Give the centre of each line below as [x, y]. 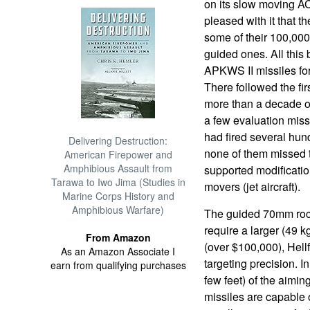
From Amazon [118, 237]
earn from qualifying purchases [118, 265]
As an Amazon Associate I [118, 251]
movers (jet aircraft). [252, 186]
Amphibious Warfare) [118, 210]
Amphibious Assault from [118, 168]
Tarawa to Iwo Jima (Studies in [118, 182]
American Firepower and [118, 154]
